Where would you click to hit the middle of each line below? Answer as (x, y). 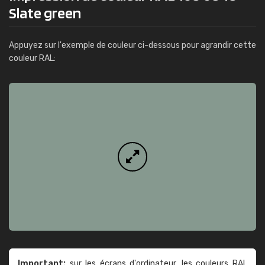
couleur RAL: (32, 58)
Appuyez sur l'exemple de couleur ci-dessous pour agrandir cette (132, 45)
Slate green (45, 13)
